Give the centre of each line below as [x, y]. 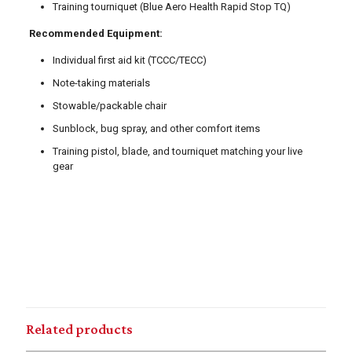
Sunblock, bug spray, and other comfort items [156, 129]
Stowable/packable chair [109, 106]
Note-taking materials [101, 83]
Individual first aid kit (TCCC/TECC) [129, 60]
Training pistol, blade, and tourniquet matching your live [177, 152]
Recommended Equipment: [95, 34]
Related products [79, 330]
